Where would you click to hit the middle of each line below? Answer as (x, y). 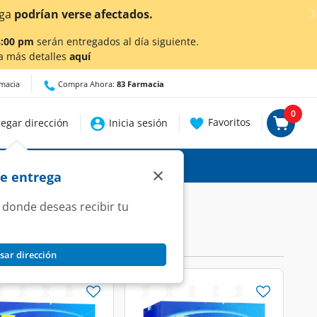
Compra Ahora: (86, 84)
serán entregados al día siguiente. (116, 41)
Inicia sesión (139, 123)
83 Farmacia (140, 84)
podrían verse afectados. (82, 14)
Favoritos (230, 122)
